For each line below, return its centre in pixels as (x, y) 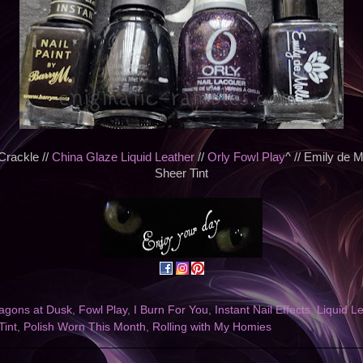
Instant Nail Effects (263, 310)
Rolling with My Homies (212, 327)
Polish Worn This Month (85, 327)
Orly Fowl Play (246, 158)
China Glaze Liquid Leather (123, 158)
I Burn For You (171, 310)
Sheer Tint (181, 174)
